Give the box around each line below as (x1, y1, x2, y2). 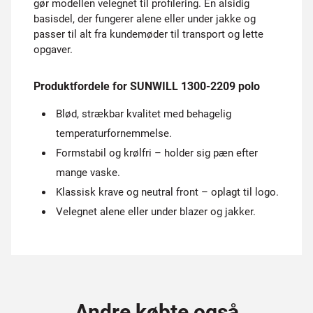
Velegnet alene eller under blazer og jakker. (56, 205, 256, 218)
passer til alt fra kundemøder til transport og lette (34, 28, 263, 41)
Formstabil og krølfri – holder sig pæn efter (56, 147, 258, 159)
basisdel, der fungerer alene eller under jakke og (34, 13, 256, 25)
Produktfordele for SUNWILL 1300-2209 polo (34, 80, 260, 93)
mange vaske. (56, 166, 120, 179)
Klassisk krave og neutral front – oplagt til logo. (56, 186, 279, 198)
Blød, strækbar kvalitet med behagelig (56, 108, 231, 120)
